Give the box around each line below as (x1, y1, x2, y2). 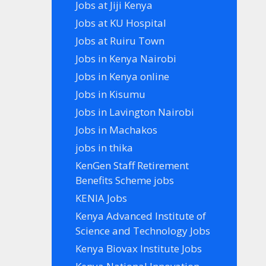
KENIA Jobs (75, 191, 128, 205)
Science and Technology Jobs (75, 223, 211, 237)
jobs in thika (75, 140, 134, 154)
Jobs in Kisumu (75, 87, 146, 101)
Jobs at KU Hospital (75, 15, 167, 30)
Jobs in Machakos (75, 122, 158, 137)
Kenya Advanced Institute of (75, 208, 207, 223)
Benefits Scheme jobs (75, 173, 175, 187)
